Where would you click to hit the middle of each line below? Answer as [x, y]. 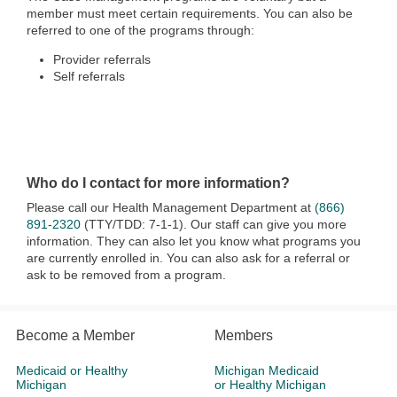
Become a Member [75, 336]
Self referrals [89, 77]
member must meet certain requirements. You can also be [190, 14]
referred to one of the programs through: [140, 31]
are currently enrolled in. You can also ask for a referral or [188, 258]
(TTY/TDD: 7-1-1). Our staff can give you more [215, 225]
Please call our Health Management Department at [171, 208]
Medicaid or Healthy [72, 371]
